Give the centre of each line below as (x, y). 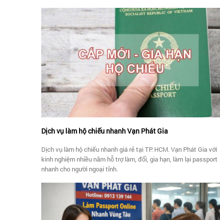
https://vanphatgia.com (75, 14)
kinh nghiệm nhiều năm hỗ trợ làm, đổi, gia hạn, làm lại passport (129, 159)
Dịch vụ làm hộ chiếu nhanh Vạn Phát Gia (105, 131)
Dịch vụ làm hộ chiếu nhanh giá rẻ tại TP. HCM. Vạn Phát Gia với (129, 150)
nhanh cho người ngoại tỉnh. (80, 169)
